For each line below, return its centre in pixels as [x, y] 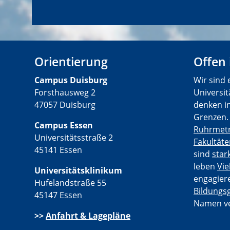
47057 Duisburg [65, 105]
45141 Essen [58, 150]
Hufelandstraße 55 [70, 183]
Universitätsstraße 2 [74, 138]
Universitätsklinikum [78, 171]
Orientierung [71, 62]
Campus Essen [64, 126]
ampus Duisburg [73, 80]
